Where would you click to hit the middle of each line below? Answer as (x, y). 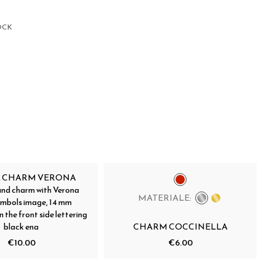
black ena (21, 227)
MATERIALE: (165, 198)
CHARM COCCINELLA (180, 227)
